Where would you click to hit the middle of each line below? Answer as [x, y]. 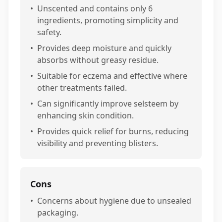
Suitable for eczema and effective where [112, 76]
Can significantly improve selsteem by [108, 104]
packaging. [58, 213]
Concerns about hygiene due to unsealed [114, 201]
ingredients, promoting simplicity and [108, 20]
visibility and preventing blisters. [98, 143]
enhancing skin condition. [85, 115]
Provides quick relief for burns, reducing [113, 131]
